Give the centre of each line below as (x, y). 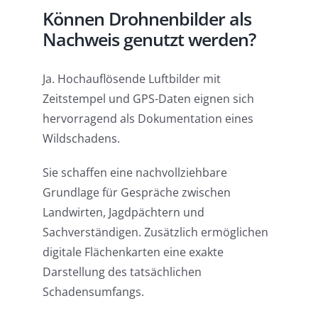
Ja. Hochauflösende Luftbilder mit (131, 79)
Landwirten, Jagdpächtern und (123, 213)
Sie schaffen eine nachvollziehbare (135, 173)
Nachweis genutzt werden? (149, 39)
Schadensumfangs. (93, 292)
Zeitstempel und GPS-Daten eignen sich (148, 99)
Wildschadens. (81, 139)
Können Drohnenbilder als (147, 18)
